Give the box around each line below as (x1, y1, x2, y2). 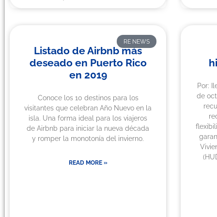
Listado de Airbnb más (34, 45, 142, 57)
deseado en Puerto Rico (29, 57, 147, 69)
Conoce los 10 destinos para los (37, 94, 139, 102)
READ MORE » (68, 159, 108, 167)
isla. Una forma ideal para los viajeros (29, 114, 148, 123)
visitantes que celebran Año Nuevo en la (24, 104, 152, 112)
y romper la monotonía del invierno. (32, 135, 144, 143)
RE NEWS (123, 38, 150, 45)
